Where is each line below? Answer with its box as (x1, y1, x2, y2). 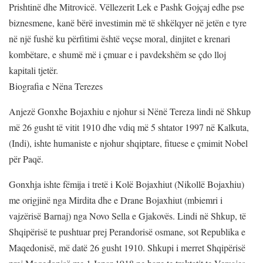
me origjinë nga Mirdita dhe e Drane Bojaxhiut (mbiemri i (9, 193, 222, 206)
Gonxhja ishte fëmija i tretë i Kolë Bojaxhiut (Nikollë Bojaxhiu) (9, 177, 244, 190)
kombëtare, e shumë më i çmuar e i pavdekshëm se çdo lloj (9, 48, 226, 60)
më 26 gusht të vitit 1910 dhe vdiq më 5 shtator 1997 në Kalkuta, (9, 120, 249, 133)
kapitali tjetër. (9, 63, 58, 76)
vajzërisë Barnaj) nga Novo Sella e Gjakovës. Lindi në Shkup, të (9, 209, 246, 222)
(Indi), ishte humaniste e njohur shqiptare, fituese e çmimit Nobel (9, 136, 248, 149)
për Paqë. (9, 152, 43, 165)
